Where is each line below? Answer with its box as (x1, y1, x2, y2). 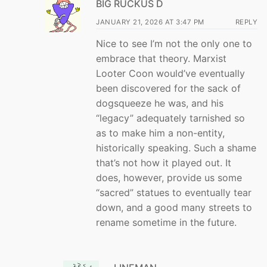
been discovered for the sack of (96, 82, 241, 94)
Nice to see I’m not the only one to (96, 37, 252, 49)
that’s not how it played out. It (96, 156, 231, 169)
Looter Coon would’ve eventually (96, 67, 245, 79)
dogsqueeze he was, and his (96, 97, 223, 109)
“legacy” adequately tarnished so (96, 111, 245, 124)
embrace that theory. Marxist (96, 52, 226, 64)
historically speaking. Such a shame (96, 141, 256, 154)
